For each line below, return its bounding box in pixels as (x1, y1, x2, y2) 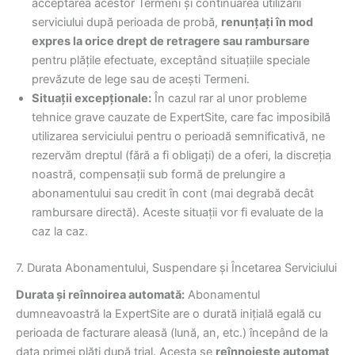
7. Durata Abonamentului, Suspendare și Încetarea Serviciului (16, 260, 337, 275)
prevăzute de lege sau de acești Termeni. (32, 71, 250, 86)
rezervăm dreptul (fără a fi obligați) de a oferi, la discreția (32, 147, 331, 162)
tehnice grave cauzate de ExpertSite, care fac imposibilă (32, 109, 330, 124)
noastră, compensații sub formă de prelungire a (32, 166, 285, 181)
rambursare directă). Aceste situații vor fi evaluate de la (32, 204, 323, 219)
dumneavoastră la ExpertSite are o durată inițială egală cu (16, 306, 321, 321)
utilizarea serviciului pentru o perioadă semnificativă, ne (32, 128, 325, 143)
